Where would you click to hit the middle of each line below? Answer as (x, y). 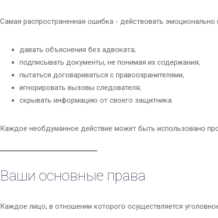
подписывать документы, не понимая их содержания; (110, 63)
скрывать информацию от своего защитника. (96, 100)
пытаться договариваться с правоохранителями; (102, 75)
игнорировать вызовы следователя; (80, 88)
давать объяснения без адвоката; (78, 50)
